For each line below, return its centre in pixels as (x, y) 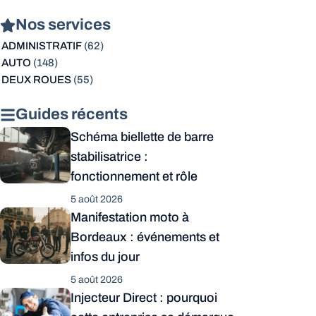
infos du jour (105, 257)
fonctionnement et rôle (134, 176)
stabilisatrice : (109, 157)
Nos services (63, 25)
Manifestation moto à (130, 217)
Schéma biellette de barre (142, 137)
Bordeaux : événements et (145, 237)
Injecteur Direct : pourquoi (144, 298)
